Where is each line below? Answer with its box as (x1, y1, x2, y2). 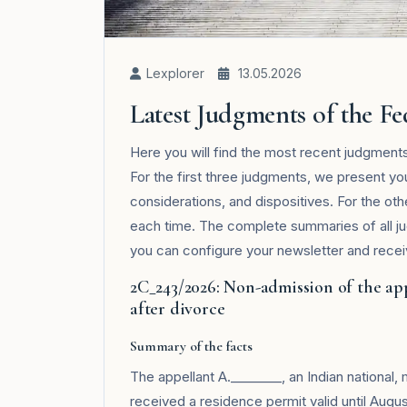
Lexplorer (146, 65, 204, 82)
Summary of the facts (130, 337, 253, 356)
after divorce (130, 298, 225, 321)
